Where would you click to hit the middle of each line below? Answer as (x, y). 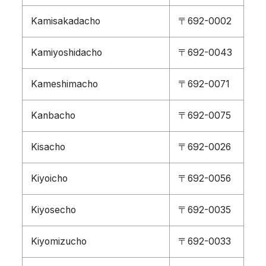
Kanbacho (53, 115)
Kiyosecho (53, 210)
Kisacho (48, 147)
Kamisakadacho (66, 21)
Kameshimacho (64, 84)
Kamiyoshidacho (66, 53)
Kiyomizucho (59, 241)
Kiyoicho (49, 178)
